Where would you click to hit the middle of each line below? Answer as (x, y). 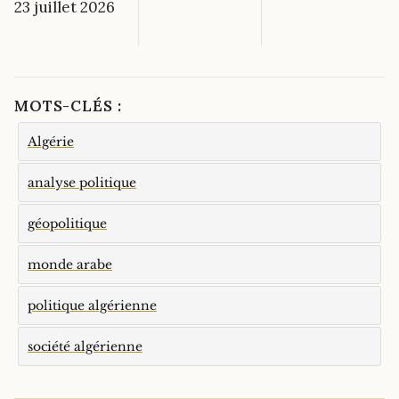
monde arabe (70, 264)
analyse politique (82, 182)
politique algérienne (92, 305)
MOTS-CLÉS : (68, 106)
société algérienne (85, 346)
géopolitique (67, 223)
